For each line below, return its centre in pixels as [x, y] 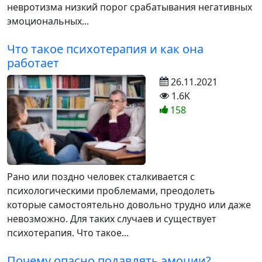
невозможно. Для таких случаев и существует [112, 218]
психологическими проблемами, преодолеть [111, 190]
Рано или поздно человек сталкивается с [101, 176]
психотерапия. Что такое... [68, 232]
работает [33, 63]
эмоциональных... [48, 21]
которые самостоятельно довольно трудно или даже [129, 204]
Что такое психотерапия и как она [105, 49]
